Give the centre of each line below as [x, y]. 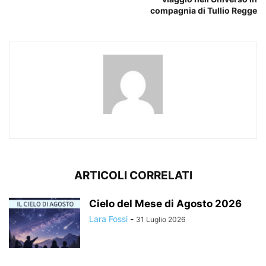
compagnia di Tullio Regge [204, 10]
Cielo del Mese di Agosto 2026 [165, 203]
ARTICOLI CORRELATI [133, 175]
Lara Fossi [108, 218]
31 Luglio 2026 [161, 219]
